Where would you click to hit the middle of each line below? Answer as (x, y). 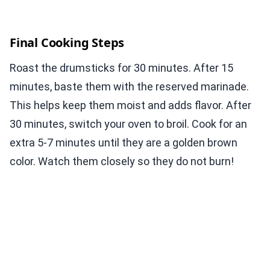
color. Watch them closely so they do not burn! (122, 162)
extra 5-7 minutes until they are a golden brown (124, 143)
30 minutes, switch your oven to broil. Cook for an (128, 124)
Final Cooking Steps (67, 43)
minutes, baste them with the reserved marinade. (129, 87)
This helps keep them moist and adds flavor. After (130, 105)
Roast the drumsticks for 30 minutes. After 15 (121, 68)
